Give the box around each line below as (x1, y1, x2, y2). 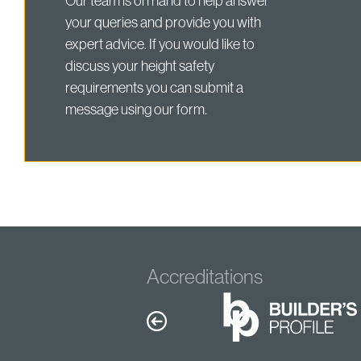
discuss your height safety (65, 58, 214, 75)
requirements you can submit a (65, 80, 243, 97)
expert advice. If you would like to (65, 36, 255, 53)
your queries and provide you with (65, 15, 261, 31)
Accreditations (147, 265, 263, 288)
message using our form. (65, 102, 207, 118)
